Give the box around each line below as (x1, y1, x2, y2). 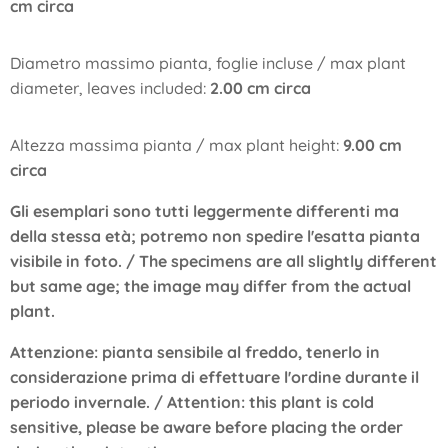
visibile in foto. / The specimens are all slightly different (10, 251, 437, 271)
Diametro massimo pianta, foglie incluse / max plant (10, 53, 406, 73)
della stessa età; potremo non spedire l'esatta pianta (10, 226, 420, 246)
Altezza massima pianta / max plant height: (10, 135, 339, 155)
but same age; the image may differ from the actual (10, 276, 411, 296)
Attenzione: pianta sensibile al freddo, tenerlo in (10, 342, 380, 362)
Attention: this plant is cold (167, 392, 374, 412)
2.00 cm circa (210, 78, 311, 98)
